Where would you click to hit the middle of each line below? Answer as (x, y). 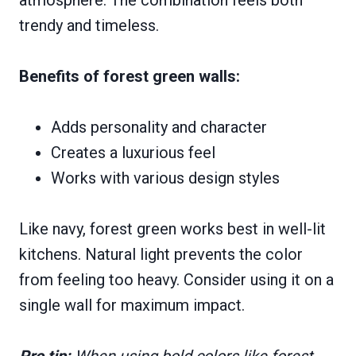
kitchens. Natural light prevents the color (161, 254)
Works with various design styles (165, 178)
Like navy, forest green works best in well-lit (172, 228)
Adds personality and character (159, 127)
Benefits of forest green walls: (130, 76)
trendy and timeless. (89, 25)
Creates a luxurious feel (133, 152)
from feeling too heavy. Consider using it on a (176, 279)
